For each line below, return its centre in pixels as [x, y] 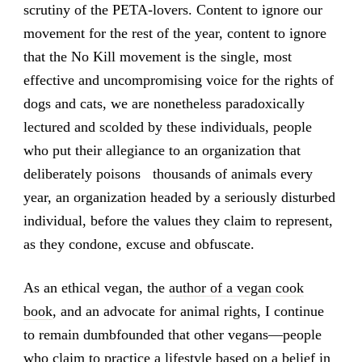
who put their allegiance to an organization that [162, 150]
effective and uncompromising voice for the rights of [178, 80]
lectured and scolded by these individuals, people [167, 126]
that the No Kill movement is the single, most [157, 56]
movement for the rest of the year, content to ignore [175, 33]
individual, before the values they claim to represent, [178, 220]
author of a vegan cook [236, 288]
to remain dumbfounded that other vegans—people [172, 335]
